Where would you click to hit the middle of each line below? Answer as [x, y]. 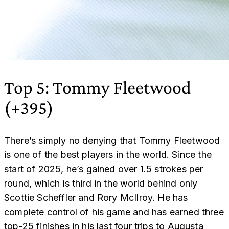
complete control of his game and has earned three [114, 212]
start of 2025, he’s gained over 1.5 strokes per [104, 169]
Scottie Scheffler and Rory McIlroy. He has [96, 197]
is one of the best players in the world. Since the [108, 154]
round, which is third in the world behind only [101, 183]
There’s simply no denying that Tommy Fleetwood [112, 140]
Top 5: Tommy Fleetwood [98, 87]
